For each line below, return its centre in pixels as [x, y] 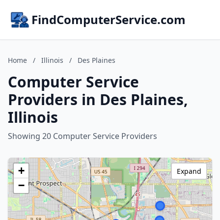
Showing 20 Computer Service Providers [82, 136]
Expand [189, 171]
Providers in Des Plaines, [98, 99]
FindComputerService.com [109, 19]
